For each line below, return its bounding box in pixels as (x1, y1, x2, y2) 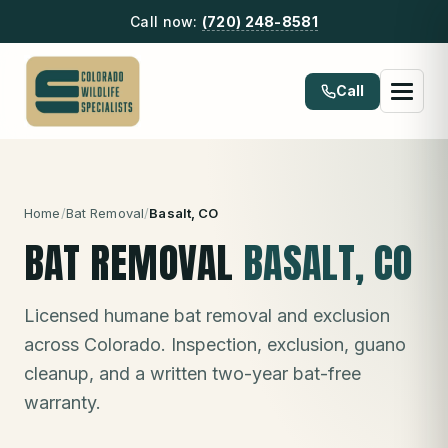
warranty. (24, 392, 101, 413)
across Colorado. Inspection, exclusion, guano (24, 334, 406, 355)
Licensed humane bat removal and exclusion (24, 305, 390, 326)
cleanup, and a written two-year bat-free (24, 363, 361, 384)
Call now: (130, 13, 202, 30)
